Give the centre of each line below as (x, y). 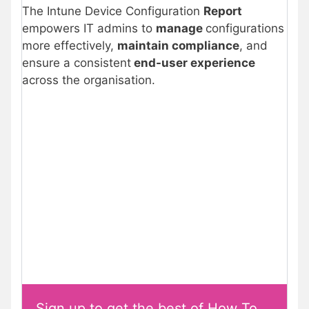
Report (223, 11)
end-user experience (193, 62)
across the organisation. (89, 80)
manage (181, 28)
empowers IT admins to (89, 28)
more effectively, (70, 45)
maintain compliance (178, 45)
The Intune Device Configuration (113, 11)
